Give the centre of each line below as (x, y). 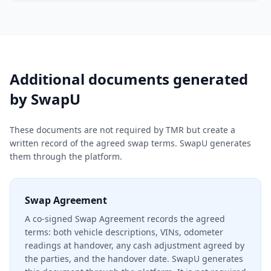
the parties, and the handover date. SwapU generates (134, 259)
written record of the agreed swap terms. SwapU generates (130, 143)
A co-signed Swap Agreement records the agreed (125, 219)
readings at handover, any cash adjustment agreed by (135, 245)
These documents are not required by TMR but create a (122, 130)
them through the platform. (66, 156)
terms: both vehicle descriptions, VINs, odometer (124, 232)
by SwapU (45, 99)
